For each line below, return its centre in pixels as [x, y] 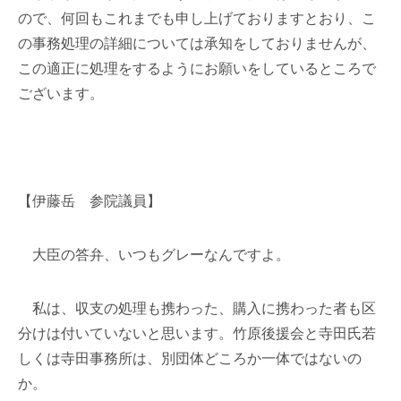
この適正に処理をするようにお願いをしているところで [197, 68]
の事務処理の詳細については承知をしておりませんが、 [197, 43]
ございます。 [61, 94]
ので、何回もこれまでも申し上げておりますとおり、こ [197, 18]
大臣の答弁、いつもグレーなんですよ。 [154, 255]
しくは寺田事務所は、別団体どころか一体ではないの [190, 358]
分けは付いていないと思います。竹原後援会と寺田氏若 [197, 333]
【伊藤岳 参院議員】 [90, 201]
